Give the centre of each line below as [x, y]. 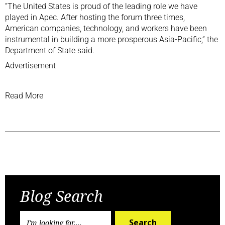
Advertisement [30, 65]
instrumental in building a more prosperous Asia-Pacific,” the [111, 39]
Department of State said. [50, 50]
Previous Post [43, 163]
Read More [24, 95]
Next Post [189, 163]
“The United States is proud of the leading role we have [101, 6]
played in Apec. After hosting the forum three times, [95, 17]
